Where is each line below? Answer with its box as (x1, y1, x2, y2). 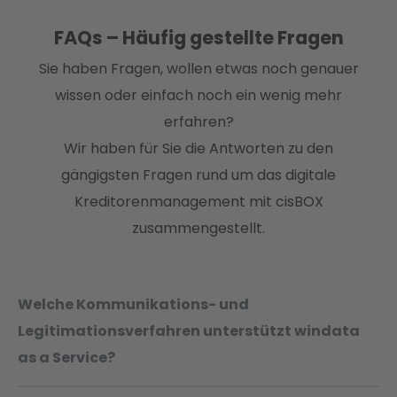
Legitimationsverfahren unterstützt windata (18, 320, 360, 341)
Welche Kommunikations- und (18, 293, 249, 315)
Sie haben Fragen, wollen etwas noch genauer (38, 58, 359, 79)
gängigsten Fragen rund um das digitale (61, 164, 336, 185)
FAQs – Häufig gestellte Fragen (53, 24, 344, 51)
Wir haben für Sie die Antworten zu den (64, 137, 333, 159)
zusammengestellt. (132, 217, 265, 238)
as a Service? (18, 346, 115, 368)
